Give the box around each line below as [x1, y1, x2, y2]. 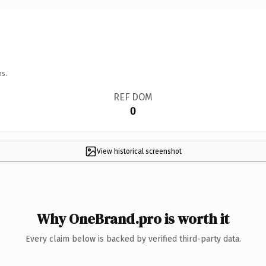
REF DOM [113, 91, 153, 103]
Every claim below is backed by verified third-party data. [25, 233, 241, 244]
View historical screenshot [96, 147, 182, 156]
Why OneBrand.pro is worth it [37, 208, 229, 229]
